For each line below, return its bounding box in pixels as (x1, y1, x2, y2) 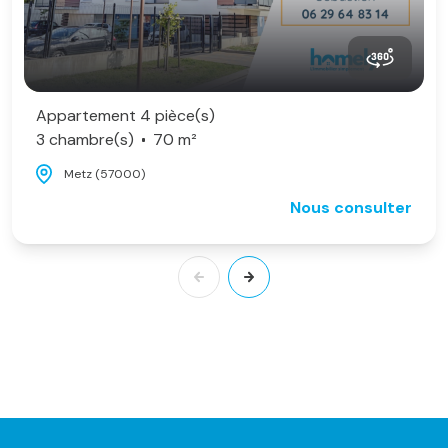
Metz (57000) (64, 165, 145, 182)
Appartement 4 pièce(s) (36, 104, 215, 126)
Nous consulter (290, 196, 412, 218)
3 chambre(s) (36, 128, 134, 150)
